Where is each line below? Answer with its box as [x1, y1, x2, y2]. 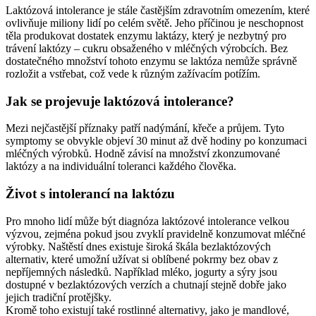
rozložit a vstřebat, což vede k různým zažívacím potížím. [6, 67, 260, 80]
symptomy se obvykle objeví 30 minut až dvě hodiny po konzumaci [6, 135, 307, 147]
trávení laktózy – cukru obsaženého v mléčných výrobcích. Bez [6, 42, 288, 54]
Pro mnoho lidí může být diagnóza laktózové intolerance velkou [6, 214, 289, 227]
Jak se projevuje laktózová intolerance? [6, 93, 234, 109]
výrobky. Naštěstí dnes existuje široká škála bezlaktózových [6, 240, 271, 253]
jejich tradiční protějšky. [6, 291, 111, 303]
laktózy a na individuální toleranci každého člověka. [6, 160, 236, 173]
